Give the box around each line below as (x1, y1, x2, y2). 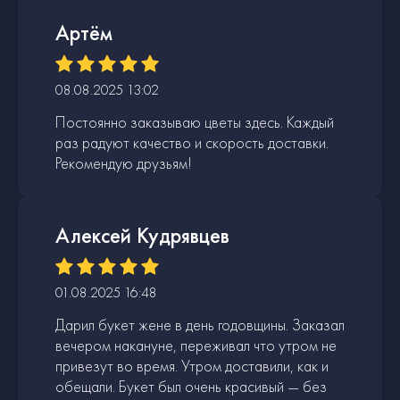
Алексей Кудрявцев (55, 221, 229, 249)
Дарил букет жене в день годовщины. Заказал (55, 313, 345, 335)
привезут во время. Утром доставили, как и (55, 354, 329, 376)
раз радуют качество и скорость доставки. (55, 131, 329, 153)
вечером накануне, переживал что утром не (55, 334, 337, 355)
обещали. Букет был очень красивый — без (55, 375, 327, 396)
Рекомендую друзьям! (55, 152, 192, 173)
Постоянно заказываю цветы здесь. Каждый (55, 111, 334, 132)
